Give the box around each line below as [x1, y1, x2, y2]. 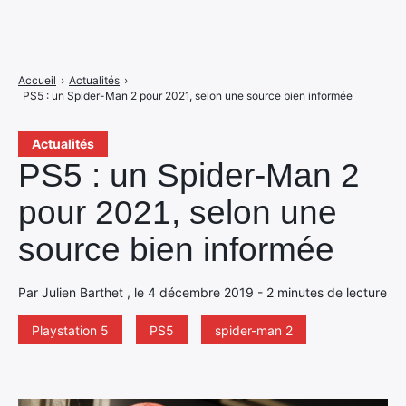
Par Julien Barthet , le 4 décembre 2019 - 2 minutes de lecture [18, 285, 387, 300]
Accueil [18, 73, 56, 87]
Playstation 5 [32, 323, 109, 338]
